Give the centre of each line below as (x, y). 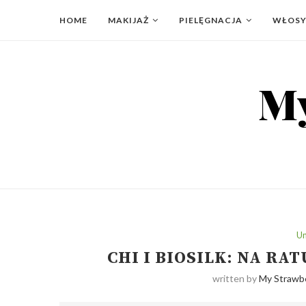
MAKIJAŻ (128, 20)
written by (236, 278)
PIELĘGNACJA (211, 20)
